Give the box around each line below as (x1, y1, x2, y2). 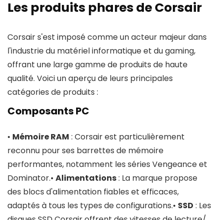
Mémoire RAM (12, 131, 69, 142)
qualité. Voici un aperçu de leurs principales (7, 73, 173, 84)
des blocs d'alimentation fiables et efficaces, (7, 186, 179, 197)
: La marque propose (116, 172, 197, 184)
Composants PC (7, 104, 89, 118)
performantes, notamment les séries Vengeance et (7, 159, 207, 170)
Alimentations (55, 172, 116, 184)
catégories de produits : (7, 86, 98, 98)
